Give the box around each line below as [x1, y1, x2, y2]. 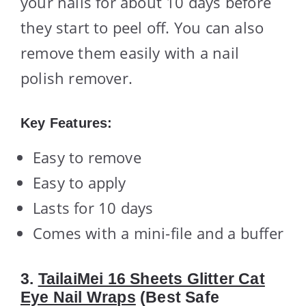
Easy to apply [33, 171, 126, 193]
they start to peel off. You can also [20, 16, 264, 38]
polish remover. [20, 67, 133, 88]
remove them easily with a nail [20, 42, 240, 63]
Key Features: [20, 115, 113, 130]
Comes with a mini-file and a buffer [33, 222, 283, 243]
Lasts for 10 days [33, 197, 154, 218]
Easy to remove [33, 146, 141, 167]
